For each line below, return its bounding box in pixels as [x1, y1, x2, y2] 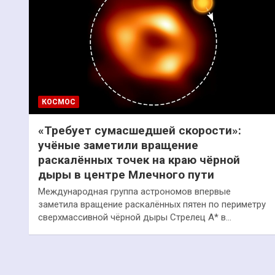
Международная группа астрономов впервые [38, 185, 231, 197]
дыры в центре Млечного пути [38, 167, 214, 182]
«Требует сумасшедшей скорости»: [38, 123, 241, 137]
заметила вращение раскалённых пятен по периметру [38, 198, 266, 210]
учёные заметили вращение [38, 137, 198, 152]
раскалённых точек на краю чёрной [38, 152, 240, 167]
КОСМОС [42, 97, 76, 106]
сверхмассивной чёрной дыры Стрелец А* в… [38, 211, 231, 223]
